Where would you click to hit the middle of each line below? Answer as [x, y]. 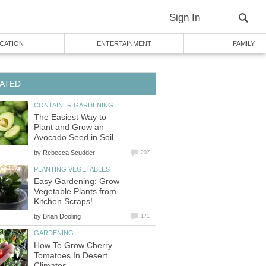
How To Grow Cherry [73, 245]
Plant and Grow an [69, 128]
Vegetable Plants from [75, 192]
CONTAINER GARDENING [74, 105]
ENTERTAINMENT [124, 43]
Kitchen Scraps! [63, 202]
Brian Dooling [62, 216]
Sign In [185, 18]
